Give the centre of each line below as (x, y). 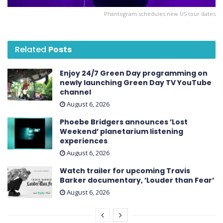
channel (75, 92)
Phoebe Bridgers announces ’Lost (124, 122)
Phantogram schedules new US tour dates (160, 13)
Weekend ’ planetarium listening (121, 131)
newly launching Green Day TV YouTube (136, 82)
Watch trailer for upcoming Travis (125, 170)
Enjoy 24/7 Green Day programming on (134, 73)
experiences (84, 141)
